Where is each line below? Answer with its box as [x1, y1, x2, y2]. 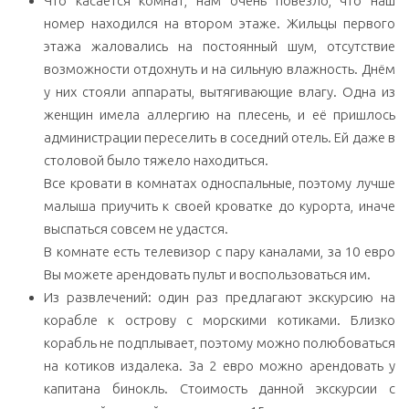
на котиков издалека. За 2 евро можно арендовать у [44, 358, 395, 374]
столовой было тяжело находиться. [44, 152, 268, 169]
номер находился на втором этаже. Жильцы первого [44, 16, 395, 32]
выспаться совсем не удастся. [44, 221, 228, 237]
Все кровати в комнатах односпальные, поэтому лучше [44, 175, 395, 192]
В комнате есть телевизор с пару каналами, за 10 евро [44, 244, 395, 260]
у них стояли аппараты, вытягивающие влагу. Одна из [44, 84, 395, 100]
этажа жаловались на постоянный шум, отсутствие [44, 38, 395, 55]
